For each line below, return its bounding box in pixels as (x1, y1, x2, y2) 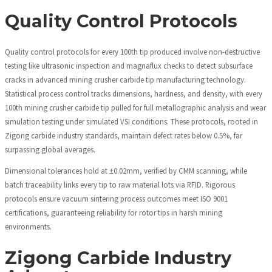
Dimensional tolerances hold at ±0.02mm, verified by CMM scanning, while (5, 166, 247, 176)
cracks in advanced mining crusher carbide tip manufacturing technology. (5, 74, 246, 84)
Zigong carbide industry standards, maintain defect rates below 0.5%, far (5, 130, 242, 140)
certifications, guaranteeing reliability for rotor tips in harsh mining (5, 208, 222, 218)
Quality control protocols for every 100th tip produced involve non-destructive (5, 46, 260, 56)
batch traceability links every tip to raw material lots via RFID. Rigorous (5, 180, 235, 190)
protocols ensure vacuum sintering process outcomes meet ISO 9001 (5, 194, 228, 204)
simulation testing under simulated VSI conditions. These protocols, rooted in (5, 116, 258, 126)
